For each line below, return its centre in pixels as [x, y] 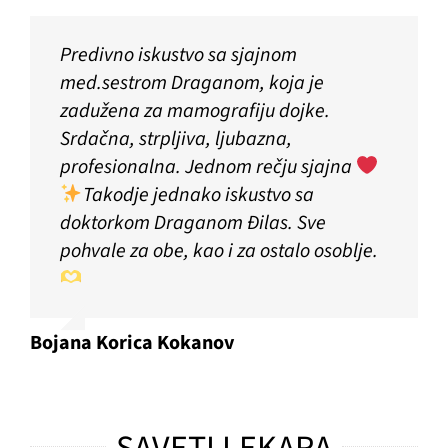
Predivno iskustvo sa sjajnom [178, 55]
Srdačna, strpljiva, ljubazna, [175, 139]
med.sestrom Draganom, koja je [191, 83]
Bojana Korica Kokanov [131, 343]
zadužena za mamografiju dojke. [194, 111]
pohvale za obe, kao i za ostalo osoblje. [218, 251]
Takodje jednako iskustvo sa [198, 195]
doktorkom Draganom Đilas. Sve [192, 223]
